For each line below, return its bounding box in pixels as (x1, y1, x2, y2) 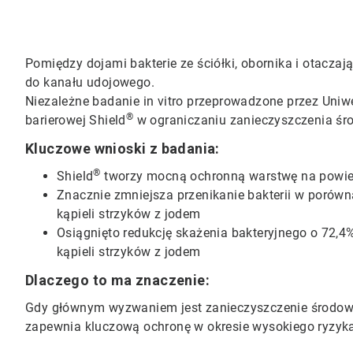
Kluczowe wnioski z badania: (25, 140, 220, 157)
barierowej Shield (25, 113, 126, 128)
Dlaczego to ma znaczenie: (25, 272, 210, 288)
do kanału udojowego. (25, 75, 155, 90)
